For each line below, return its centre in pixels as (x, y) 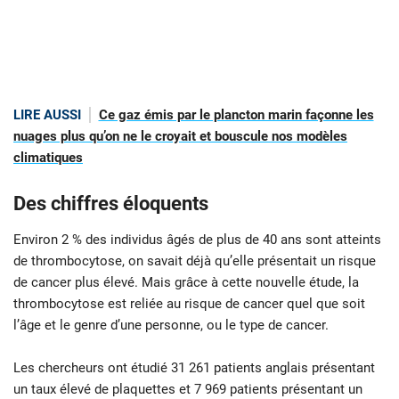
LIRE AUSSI (47, 114)
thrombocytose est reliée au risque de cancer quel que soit (189, 303)
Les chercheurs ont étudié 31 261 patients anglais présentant (194, 367)
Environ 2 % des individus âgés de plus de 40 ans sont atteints (197, 239)
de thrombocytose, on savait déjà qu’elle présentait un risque (195, 261)
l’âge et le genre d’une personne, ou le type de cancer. (171, 325)
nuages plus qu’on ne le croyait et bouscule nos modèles (180, 136)
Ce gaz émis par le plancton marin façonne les (236, 114)
